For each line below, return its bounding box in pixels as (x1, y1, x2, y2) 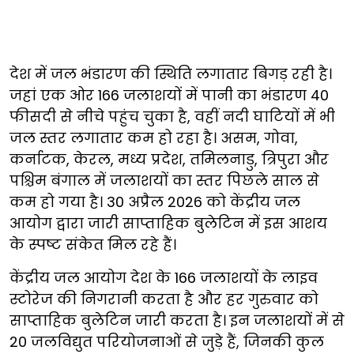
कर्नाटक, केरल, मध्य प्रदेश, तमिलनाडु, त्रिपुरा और (9, 149, 329, 169)
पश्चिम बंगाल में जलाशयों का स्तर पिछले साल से (9, 170, 319, 190)
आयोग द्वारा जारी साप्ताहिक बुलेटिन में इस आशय (9, 213, 327, 233)
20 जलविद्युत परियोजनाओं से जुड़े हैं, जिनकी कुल (9, 331, 324, 352)
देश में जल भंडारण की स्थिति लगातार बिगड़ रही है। (9, 63, 332, 84)
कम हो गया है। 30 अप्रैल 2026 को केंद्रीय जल (9, 191, 300, 212)
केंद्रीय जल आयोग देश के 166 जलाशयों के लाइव (9, 267, 318, 288)
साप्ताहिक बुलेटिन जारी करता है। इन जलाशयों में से (9, 310, 345, 330)
